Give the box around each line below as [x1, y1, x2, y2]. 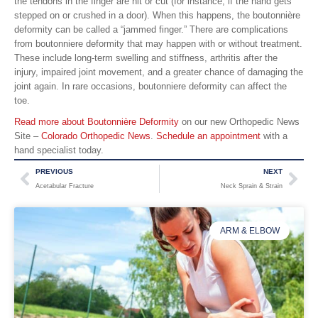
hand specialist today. [14, 144, 104, 155]
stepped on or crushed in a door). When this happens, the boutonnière [14, 9, 300, 21]
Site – [14, 130, 41, 141]
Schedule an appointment [156, 130, 261, 141]
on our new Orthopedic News [179, 116, 300, 127]
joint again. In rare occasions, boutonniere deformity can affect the [14, 80, 287, 92]
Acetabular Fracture [35, 182, 94, 190]
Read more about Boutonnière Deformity [14, 116, 179, 127]
